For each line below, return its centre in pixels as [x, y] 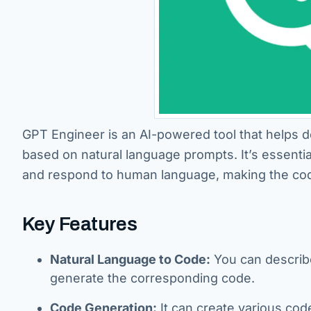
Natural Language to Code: [130, 259]
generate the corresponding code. [152, 278]
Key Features [80, 224]
